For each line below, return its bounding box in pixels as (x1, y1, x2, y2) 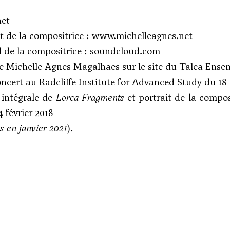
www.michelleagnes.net (92, 29, 193, 42)
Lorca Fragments (55, 91, 124, 104)
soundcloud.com (90, 45, 160, 57)
